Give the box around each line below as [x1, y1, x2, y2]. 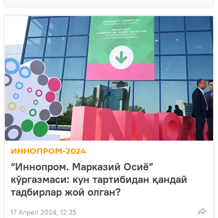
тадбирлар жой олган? [11, 184, 121, 199]
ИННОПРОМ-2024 [11, 145, 86, 157]
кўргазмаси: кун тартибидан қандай [11, 172, 187, 186]
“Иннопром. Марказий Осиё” [11, 159, 153, 173]
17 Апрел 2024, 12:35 [11, 207, 76, 217]
